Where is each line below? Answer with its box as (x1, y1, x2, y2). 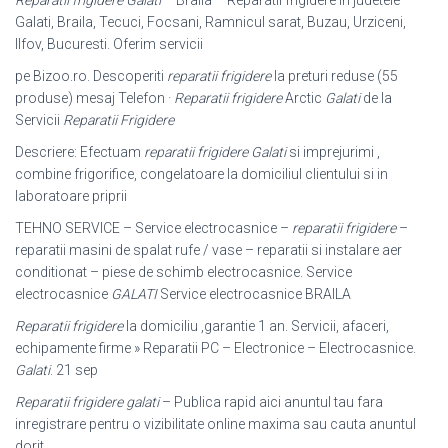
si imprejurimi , (286, 144, 380, 160)
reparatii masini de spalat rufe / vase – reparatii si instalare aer (15, 242, 402, 258)
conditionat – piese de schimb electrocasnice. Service (15, 264, 352, 280)
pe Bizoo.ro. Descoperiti (15, 68, 167, 84)
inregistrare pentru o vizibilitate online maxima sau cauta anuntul (15, 416, 416, 432)
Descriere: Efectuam (15, 144, 144, 160)
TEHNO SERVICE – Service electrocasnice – (15, 220, 292, 236)
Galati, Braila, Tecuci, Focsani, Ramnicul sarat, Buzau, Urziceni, (15, 14, 406, 30)
